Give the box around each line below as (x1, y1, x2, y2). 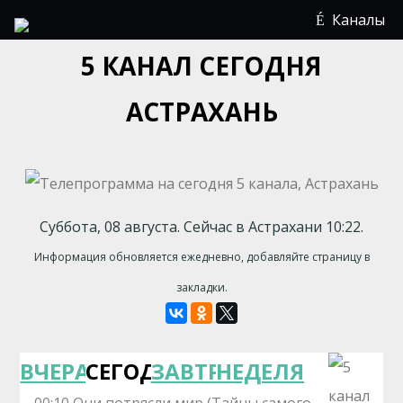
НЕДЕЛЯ (216, 356, 305, 386)
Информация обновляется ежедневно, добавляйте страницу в (33, 249, 370, 264)
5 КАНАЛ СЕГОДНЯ (81, 49, 322, 83)
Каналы (332, 10, 385, 30)
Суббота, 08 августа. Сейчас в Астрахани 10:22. (40, 217, 363, 237)
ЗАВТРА (150, 356, 237, 386)
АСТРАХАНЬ (125, 94, 278, 129)
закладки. (175, 280, 228, 295)
